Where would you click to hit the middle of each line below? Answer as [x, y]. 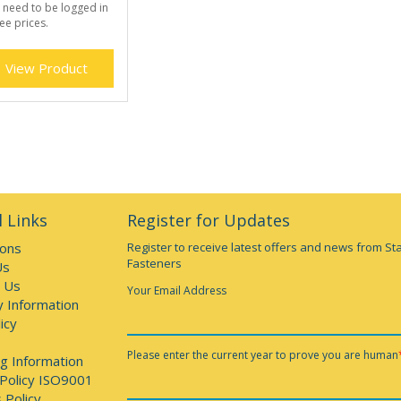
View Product [47, 68]
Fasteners [154, 263]
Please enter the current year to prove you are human [262, 355]
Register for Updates [208, 221]
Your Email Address [176, 291]
